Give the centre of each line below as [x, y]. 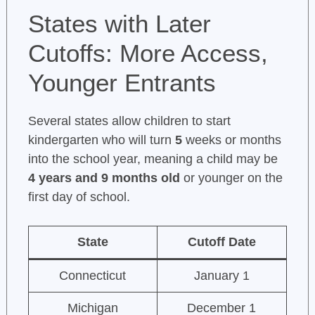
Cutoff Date [221, 242]
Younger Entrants [122, 83]
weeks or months [231, 140]
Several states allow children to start [129, 121]
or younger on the [231, 178]
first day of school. [79, 197]
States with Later [119, 24]
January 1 [221, 276]
